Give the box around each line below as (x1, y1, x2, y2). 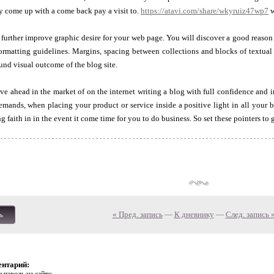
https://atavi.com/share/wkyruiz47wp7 (141, 6, 268, 15)
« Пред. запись (112, 210, 163, 219)
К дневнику (174, 210, 214, 219)
